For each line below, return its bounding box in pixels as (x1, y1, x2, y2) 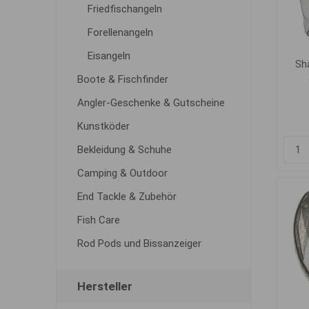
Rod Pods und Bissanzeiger (77, 237, 201, 250)
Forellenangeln (87, 26, 153, 39)
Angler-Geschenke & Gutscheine (77, 97, 225, 109)
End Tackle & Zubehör (77, 190, 177, 203)
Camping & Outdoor (77, 167, 168, 179)
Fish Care (77, 214, 120, 226)
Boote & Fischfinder (77, 73, 168, 86)
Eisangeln (87, 50, 130, 62)
